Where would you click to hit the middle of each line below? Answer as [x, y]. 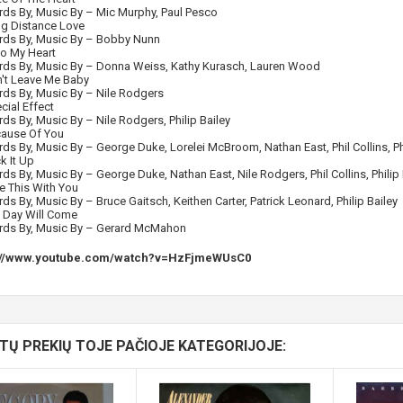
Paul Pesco [189, 12]
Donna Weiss [130, 66]
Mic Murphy [125, 12]
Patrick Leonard [290, 201]
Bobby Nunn [128, 39]
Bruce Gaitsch [132, 201]
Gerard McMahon [141, 228]
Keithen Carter [209, 201]
